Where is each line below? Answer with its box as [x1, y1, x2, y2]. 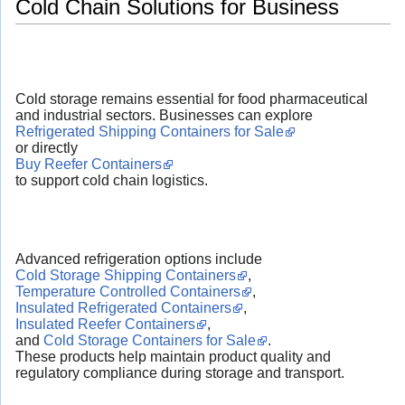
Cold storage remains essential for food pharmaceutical [15, 91, 368, 108]
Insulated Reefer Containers [15, 316, 195, 332]
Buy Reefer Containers [15, 156, 162, 173]
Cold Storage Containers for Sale [43, 332, 256, 348]
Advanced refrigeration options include [15, 250, 262, 267]
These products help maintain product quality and [15, 348, 331, 364]
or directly [15, 140, 78, 156]
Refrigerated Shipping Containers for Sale [15, 124, 284, 140]
